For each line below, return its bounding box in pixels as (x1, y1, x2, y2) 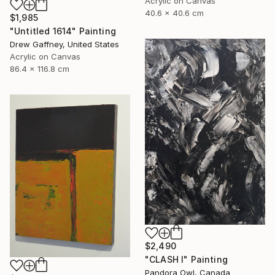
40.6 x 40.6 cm (145, 7, 204, 18)
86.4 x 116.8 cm (10, 63, 69, 74)
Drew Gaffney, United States (10, 39, 119, 49)
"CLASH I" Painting (145, 254, 228, 265)
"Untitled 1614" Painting (10, 25, 116, 36)
